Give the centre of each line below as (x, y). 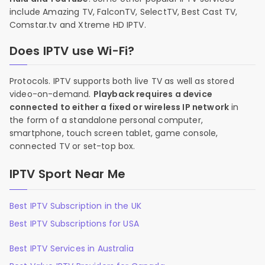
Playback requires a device (153, 94)
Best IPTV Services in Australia (72, 248)
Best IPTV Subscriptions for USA (74, 224)
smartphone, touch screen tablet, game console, (114, 133)
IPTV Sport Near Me (67, 174)
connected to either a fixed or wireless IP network (119, 107)
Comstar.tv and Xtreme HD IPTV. (78, 25)
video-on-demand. (51, 94)
